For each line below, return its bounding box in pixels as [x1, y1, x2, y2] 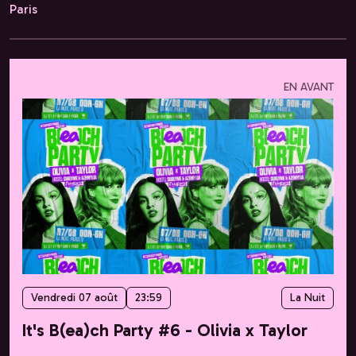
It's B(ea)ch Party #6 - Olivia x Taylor [22, 319, 308, 341]
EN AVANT [284, 80, 334, 95]
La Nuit [290, 290, 325, 304]
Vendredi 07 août [31, 290, 118, 304]
